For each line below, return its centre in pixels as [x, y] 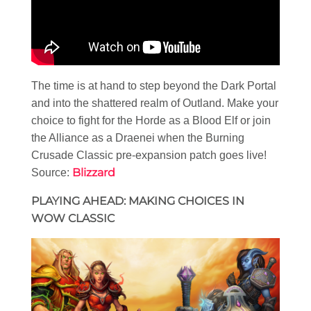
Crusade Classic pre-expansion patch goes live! [149, 155]
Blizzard [94, 172]
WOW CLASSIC [73, 218]
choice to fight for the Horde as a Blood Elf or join [151, 120]
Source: [52, 172]
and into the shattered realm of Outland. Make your [155, 103]
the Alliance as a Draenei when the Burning [138, 137]
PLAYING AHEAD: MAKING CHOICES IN [138, 201]
